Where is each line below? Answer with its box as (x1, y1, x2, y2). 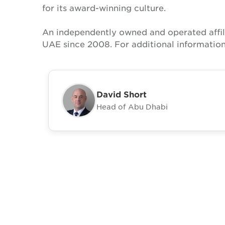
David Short (96, 88, 147, 99)
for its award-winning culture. (42, 3, 166, 13)
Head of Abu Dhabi (96, 101, 168, 111)
